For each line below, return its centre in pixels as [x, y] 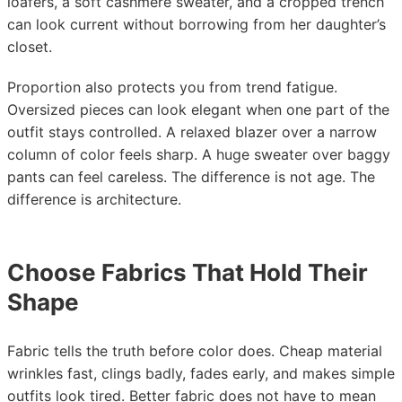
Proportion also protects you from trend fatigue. [172, 87]
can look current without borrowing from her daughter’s [197, 24]
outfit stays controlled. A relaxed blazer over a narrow [192, 132]
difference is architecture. [94, 199]
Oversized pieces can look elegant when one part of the [198, 109]
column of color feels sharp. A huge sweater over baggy [199, 154]
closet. [30, 47]
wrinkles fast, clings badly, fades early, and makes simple [201, 373]
